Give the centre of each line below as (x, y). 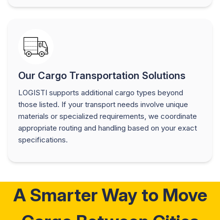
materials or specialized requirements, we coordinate (108, 116)
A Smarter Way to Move (110, 195)
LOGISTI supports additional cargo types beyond (101, 92)
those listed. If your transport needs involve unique (103, 104)
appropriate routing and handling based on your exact (108, 128)
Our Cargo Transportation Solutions (102, 75)
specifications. (43, 139)
